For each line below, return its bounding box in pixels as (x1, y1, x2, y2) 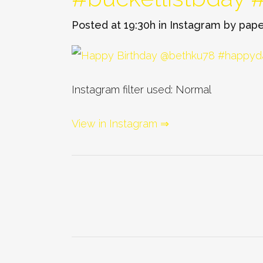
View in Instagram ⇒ (72, 117, 169, 130)
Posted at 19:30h (72, 19, 156, 31)
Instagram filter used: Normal (72, 83, 211, 96)
